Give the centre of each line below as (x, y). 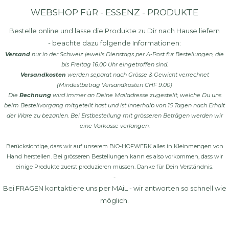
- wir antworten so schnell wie (177, 188)
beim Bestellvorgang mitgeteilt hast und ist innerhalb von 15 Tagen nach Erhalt (114, 105)
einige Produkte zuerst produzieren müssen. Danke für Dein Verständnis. (114, 167)
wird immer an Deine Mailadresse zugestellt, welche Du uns (136, 95)
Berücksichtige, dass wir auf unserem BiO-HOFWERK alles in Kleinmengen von (114, 146)
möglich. (114, 200)
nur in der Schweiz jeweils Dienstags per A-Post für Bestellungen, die (127, 54)
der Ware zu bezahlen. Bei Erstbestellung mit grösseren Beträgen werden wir (114, 116)
